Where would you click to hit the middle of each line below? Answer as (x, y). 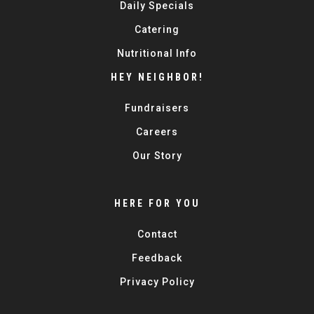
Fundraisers (157, 108)
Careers (157, 132)
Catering (157, 29)
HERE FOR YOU (157, 203)
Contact (157, 234)
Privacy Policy (157, 282)
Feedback (157, 258)
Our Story (157, 156)
